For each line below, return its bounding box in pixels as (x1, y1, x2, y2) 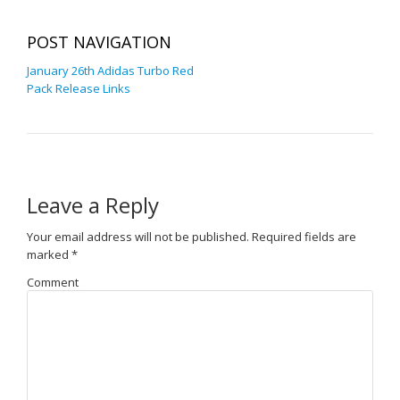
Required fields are (249, 229, 356, 245)
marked (27, 246, 71, 262)
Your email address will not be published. (27, 229, 249, 245)
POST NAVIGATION (27, 31, 171, 53)
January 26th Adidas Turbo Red (27, 62, 194, 79)
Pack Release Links (27, 80, 130, 96)
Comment (27, 274, 79, 291)
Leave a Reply (27, 190, 159, 220)
